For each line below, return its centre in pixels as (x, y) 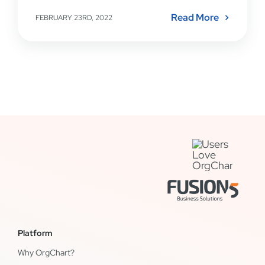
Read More (195, 18)
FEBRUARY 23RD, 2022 (74, 18)
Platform (35, 233)
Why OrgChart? (46, 252)
